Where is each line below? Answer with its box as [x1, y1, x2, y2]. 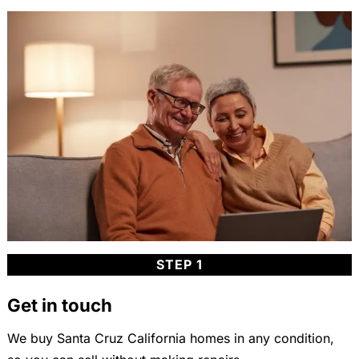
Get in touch [6, 293, 112, 316]
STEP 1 [155, 256, 203, 272]
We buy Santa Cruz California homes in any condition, [6, 329, 334, 346]
